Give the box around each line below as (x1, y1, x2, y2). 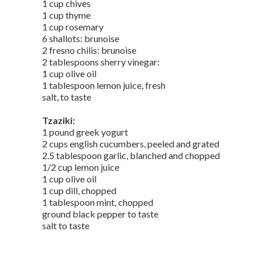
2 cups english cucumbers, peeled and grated (42, 138, 219, 149)
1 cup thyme (42, 9, 91, 20)
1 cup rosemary (42, 21, 104, 32)
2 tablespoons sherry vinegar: (42, 56, 161, 67)
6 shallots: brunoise (42, 33, 119, 44)
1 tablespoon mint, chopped (42, 196, 153, 208)
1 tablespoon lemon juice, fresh (42, 80, 166, 91)
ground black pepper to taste (42, 208, 158, 219)
